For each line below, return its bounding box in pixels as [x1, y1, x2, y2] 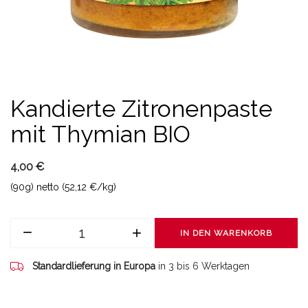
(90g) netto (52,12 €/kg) [10, 181, 116, 192]
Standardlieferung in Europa [32, 261, 155, 272]
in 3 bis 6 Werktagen [158, 261, 250, 272]
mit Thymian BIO [10, 120, 190, 148]
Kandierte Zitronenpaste [10, 95, 272, 122]
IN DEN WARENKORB [179, 228, 272, 238]
